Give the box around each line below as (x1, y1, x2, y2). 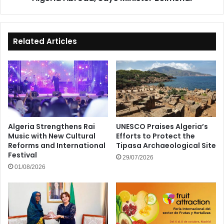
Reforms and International (8, 140, 105, 150)
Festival (8, 149, 37, 160)
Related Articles (13, 35, 77, 46)
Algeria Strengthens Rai (8, 121, 95, 131)
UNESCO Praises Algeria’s (116, 121, 208, 131)
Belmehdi (7, 3, 34, 11)
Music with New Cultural (8, 130, 95, 141)
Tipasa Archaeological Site (116, 140, 216, 150)
